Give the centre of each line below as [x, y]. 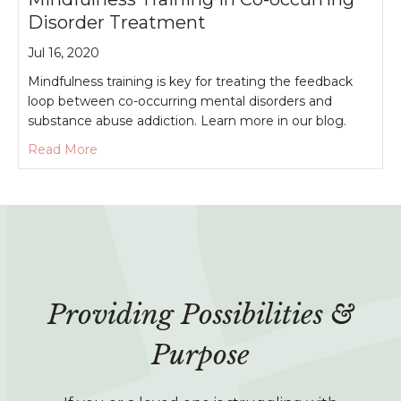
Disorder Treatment [117, 22]
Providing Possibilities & [200, 314]
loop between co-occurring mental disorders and [180, 101]
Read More [63, 149]
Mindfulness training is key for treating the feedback [190, 81]
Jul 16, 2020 [64, 52]
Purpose [200, 354]
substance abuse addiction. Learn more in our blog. [187, 120]
